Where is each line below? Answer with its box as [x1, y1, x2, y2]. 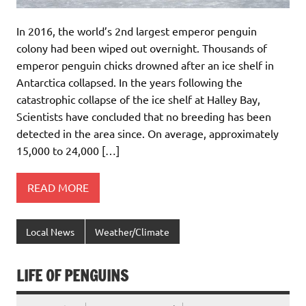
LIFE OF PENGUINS [16, 265, 128, 287]
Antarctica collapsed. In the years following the [16, 74, 242, 89]
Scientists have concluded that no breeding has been [16, 109, 271, 123]
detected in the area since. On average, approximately [16, 126, 279, 140]
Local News [26, 225, 75, 238]
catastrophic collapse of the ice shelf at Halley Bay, [16, 92, 260, 106]
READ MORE [27, 180, 89, 195]
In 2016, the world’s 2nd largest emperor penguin [16, 23, 257, 38]
